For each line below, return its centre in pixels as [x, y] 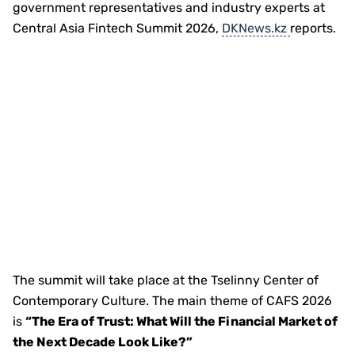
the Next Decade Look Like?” [103, 342]
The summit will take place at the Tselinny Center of [166, 280]
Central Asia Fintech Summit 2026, [117, 28]
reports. [313, 28]
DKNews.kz [256, 28]
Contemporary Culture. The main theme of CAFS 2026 [172, 301]
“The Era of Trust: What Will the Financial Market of [181, 321]
